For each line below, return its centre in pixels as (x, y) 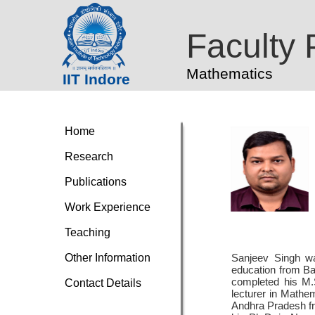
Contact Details (103, 283)
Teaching (88, 232)
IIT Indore (96, 79)
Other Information (108, 258)
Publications (96, 182)
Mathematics (230, 73)
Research (89, 156)
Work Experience (108, 207)
